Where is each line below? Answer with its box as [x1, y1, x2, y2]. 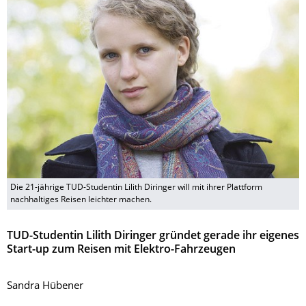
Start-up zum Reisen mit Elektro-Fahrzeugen [7, 245, 236, 256]
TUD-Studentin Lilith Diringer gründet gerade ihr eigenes [7, 232, 299, 242]
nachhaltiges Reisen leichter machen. [10, 196, 152, 205]
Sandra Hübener [7, 281, 83, 292]
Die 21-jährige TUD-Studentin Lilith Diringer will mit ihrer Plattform [10, 184, 262, 193]
